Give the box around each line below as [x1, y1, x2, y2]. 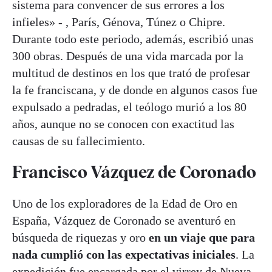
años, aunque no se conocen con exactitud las [12, 117, 234, 131]
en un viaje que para [149, 230, 255, 244]
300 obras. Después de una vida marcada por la [12, 49, 243, 63]
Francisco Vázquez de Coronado [12, 161, 256, 183]
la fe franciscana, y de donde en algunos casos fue [12, 83, 257, 97]
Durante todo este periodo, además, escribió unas [12, 32, 254, 46]
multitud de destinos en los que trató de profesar [12, 66, 250, 80]
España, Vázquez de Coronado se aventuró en [12, 213, 236, 227]
